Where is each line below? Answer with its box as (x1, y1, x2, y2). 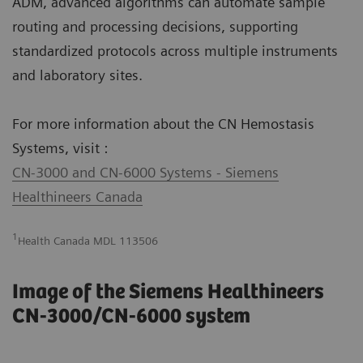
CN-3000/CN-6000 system (12, 305, 250, 329)
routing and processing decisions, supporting (12, 18, 298, 36)
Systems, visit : (12, 139, 112, 157)
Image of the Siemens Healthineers (12, 280, 324, 305)
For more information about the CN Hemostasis (12, 115, 314, 133)
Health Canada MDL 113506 (18, 234, 158, 248)
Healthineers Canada (12, 188, 143, 206)
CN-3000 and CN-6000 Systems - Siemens (12, 164, 279, 181)
